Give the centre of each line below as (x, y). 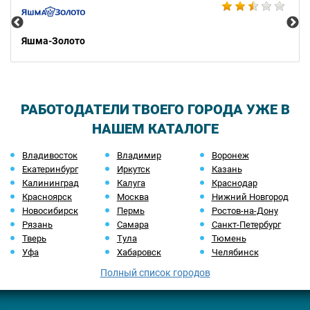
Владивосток (50, 155)
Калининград (51, 183)
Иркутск (133, 169)
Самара (133, 225)
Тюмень (229, 238)
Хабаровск (139, 252)
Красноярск (47, 197)
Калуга (131, 183)
